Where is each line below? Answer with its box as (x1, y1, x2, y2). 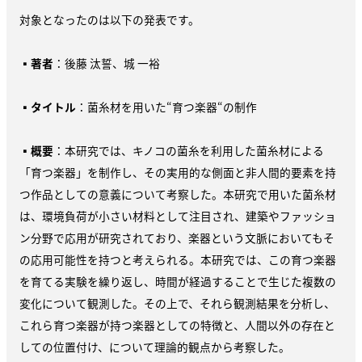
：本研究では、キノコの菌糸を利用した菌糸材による (53, 141, 324, 158)
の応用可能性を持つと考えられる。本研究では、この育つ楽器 (19, 250, 336, 267)
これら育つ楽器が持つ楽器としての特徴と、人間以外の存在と (19, 316, 335, 333)
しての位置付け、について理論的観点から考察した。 (19, 338, 290, 355)
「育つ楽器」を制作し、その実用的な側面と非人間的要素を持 (19, 163, 336, 180)
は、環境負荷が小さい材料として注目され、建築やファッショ (19, 207, 336, 224)
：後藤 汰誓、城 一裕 (53, 54, 160, 71)
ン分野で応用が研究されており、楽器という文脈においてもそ (19, 229, 335, 246)
